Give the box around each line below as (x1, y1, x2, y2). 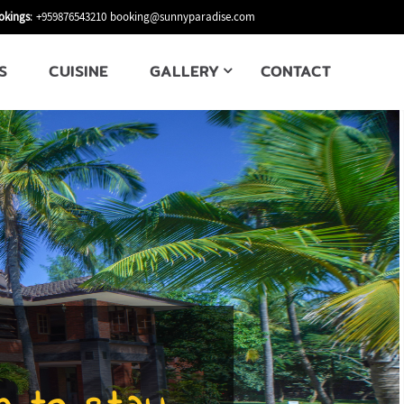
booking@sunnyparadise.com (109, 8, 255, 28)
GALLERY (150, 60, 220, 83)
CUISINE (49, 60, 109, 83)
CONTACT (261, 60, 332, 83)
